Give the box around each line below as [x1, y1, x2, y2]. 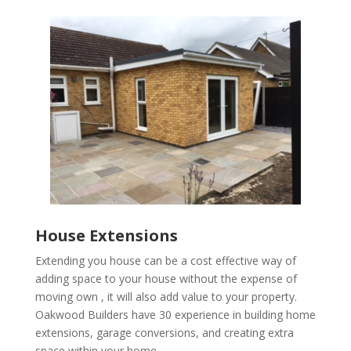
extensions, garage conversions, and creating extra [34, 325, 294, 341]
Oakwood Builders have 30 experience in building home [34, 307, 316, 323]
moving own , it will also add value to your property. [34, 289, 297, 305]
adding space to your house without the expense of [34, 271, 297, 287]
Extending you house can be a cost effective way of [34, 253, 296, 269]
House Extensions [34, 225, 178, 247]
